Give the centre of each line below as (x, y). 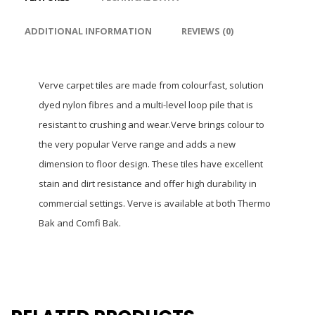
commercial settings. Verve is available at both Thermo (155, 203)
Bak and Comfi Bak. (80, 223)
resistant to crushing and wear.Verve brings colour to (152, 124)
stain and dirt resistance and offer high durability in (148, 184)
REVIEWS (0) (207, 31)
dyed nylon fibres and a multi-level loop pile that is (146, 105)
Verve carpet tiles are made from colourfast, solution (151, 85)
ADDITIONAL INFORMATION (88, 31)
